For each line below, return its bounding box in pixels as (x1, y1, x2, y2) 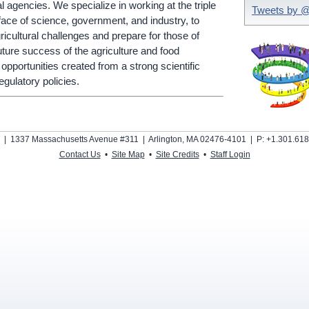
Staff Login (210, 150, 250, 159)
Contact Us (59, 150, 101, 159)
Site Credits (155, 150, 199, 159)
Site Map (111, 150, 145, 159)
